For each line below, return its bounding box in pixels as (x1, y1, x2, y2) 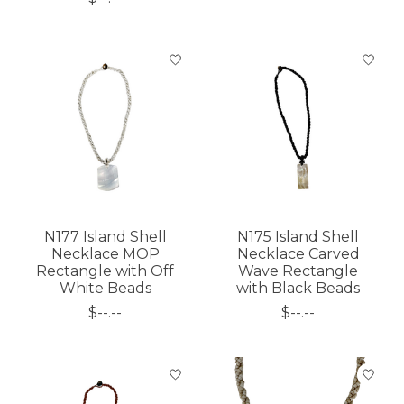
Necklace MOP (50, 245, 160, 263)
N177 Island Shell (43, 228, 167, 246)
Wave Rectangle (238, 262, 359, 280)
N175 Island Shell (237, 228, 360, 246)
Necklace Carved (236, 245, 360, 263)
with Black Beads (236, 280, 361, 298)
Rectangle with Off (36, 262, 175, 280)
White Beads (59, 280, 151, 298)
